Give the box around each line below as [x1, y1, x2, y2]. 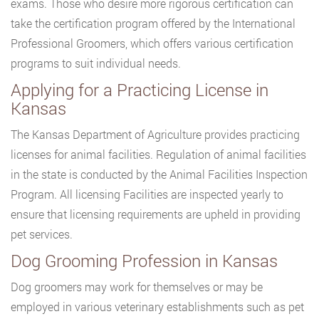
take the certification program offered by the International [11, 16, 296, 31]
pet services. [11, 226, 73, 241]
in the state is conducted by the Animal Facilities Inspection [11, 167, 308, 182]
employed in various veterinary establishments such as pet [11, 299, 304, 314]
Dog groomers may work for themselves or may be [11, 279, 263, 294]
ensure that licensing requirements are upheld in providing [11, 206, 300, 221]
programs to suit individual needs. [11, 56, 181, 70]
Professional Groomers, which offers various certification [11, 36, 293, 51]
